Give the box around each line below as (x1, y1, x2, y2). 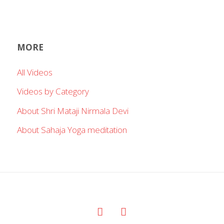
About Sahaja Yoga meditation (17, 124, 127, 136)
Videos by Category (17, 85, 89, 97)
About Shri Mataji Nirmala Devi (17, 104, 129, 116)
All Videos (17, 66, 53, 78)
